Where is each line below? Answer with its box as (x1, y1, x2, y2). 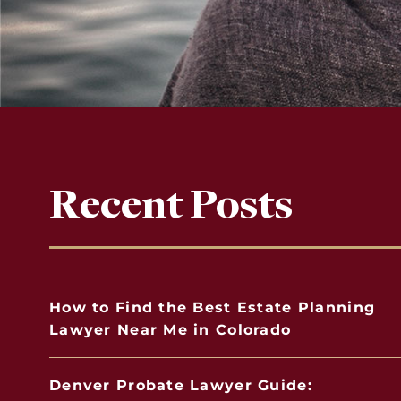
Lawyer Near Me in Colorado (49, 321, 292, 338)
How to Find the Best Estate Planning (49, 299, 376, 316)
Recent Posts (49, 180, 293, 230)
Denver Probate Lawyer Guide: (49, 377, 312, 394)
